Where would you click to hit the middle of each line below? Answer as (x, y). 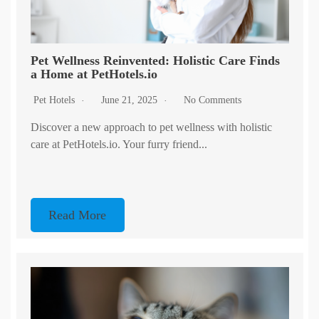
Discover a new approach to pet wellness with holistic (151, 127)
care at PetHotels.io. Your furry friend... (119, 145)
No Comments (212, 100)
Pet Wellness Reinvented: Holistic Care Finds (155, 61)
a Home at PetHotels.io (94, 74)
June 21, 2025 (130, 100)
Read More (78, 215)
